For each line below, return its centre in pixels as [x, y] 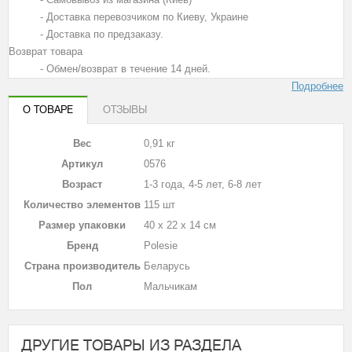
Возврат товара [46, 51]
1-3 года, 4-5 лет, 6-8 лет [203, 184]
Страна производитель [82, 266]
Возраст [82, 184]
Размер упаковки [82, 225]
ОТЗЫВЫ [125, 110]
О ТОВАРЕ [48, 110]
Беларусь [167, 266]
